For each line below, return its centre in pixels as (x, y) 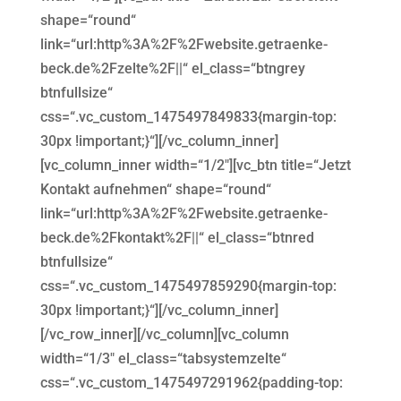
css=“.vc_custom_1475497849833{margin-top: (188, 116)
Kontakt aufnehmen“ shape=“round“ (155, 189)
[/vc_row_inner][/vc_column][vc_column (164, 334)
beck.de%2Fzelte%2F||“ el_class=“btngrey (172, 68)
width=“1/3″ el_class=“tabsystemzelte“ (163, 358)
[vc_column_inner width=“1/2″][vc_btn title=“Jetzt (195, 165)
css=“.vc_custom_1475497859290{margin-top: (188, 286)
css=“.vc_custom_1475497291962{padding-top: (191, 382)
